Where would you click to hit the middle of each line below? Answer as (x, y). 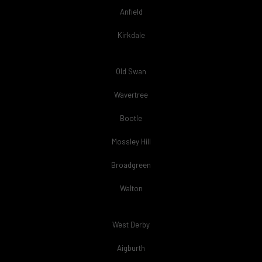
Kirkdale (131, 35)
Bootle (131, 118)
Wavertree (131, 95)
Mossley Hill (131, 142)
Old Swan (131, 71)
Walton (131, 188)
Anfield (131, 12)
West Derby (131, 225)
